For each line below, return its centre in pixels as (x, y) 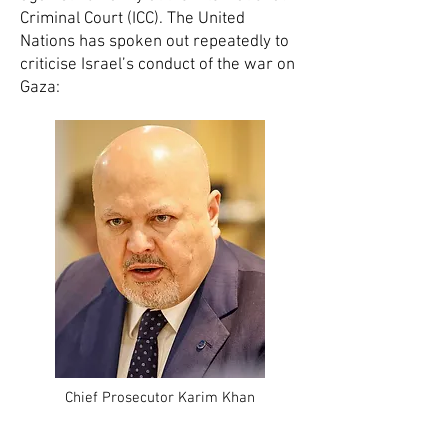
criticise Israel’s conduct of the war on (157, 65)
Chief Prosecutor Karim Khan (160, 398)
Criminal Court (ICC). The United (132, 19)
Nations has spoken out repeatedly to (154, 42)
